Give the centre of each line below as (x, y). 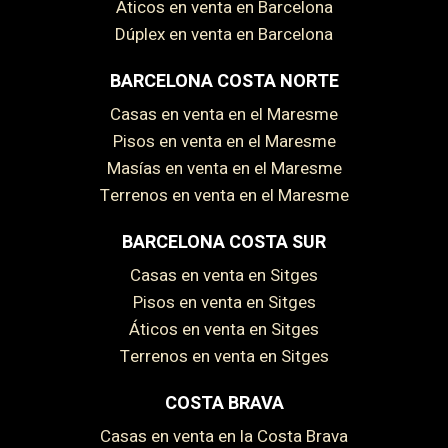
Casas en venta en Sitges (229, 275)
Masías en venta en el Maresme (231, 168)
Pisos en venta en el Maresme (229, 141)
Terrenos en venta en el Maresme (229, 195)
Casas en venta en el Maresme (229, 114)
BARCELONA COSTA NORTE (224, 81)
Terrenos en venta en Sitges (229, 356)
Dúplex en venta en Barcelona (229, 34)
